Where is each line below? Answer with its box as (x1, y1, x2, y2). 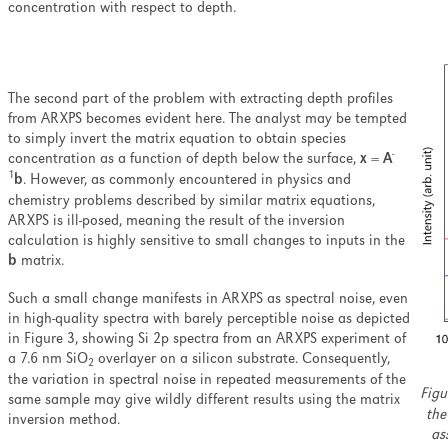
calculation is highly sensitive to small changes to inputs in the (8, 234, 405, 250)
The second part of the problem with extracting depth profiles (8, 92, 393, 108)
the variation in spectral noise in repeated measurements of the (8, 373, 406, 389)
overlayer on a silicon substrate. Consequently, (94, 352, 390, 368)
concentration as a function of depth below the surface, (8, 152, 360, 168)
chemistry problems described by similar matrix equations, (8, 194, 375, 210)
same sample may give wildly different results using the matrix (8, 393, 400, 409)
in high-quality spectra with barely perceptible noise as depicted (8, 312, 410, 328)
